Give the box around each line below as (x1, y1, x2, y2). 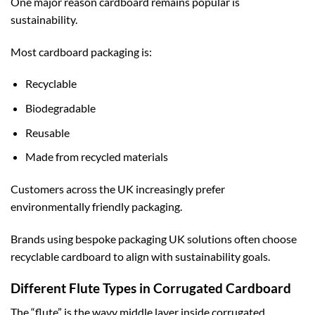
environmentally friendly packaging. (11, 200, 182, 214)
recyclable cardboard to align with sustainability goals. (11, 249, 270, 263)
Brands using (11, 231, 75, 245)
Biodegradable (25, 101, 96, 115)
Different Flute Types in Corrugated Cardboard (11, 279, 291, 296)
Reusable (25, 125, 70, 139)
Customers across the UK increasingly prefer (11, 182, 225, 196)
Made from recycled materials (25, 150, 168, 164)
